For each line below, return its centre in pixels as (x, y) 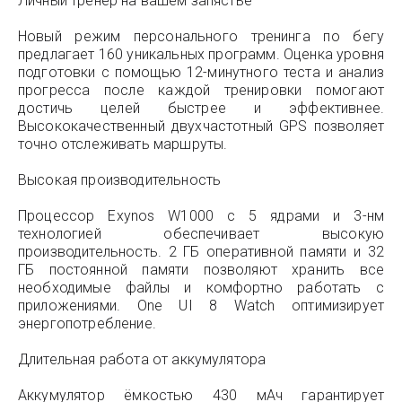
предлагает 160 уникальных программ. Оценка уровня (201, 54)
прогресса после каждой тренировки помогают (201, 90)
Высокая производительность (120, 180)
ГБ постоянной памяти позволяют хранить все (201, 270)
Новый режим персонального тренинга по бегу (201, 36)
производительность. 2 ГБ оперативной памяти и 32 (201, 252)
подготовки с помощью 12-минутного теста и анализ (201, 72)
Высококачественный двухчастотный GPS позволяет (201, 126)
